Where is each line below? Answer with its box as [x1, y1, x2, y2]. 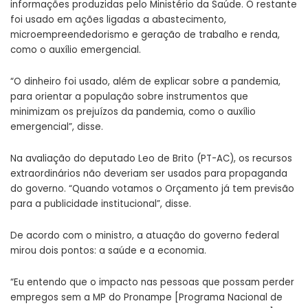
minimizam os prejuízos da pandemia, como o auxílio [10, 104, 256, 118]
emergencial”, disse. [10, 120, 103, 133]
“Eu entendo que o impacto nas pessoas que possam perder [10, 275, 294, 289]
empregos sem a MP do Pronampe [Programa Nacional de [10, 290, 283, 304]
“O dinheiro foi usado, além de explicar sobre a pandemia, [10, 74, 280, 88]
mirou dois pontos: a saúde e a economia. [10, 243, 206, 257]
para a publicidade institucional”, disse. [10, 197, 191, 210]
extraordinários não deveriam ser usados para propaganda [10, 166, 287, 180]
